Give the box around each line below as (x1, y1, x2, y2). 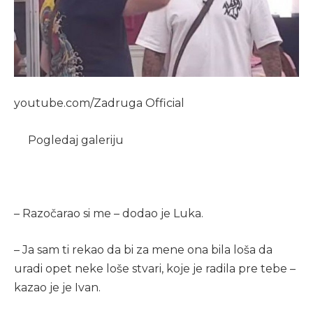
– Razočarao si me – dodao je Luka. (14, 206, 203, 220)
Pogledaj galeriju (28, 133, 124, 147)
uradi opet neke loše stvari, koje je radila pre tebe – (14, 261, 296, 275)
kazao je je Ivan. (14, 280, 101, 294)
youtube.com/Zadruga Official (14, 96, 184, 110)
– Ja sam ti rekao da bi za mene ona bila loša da (14, 242, 272, 256)
